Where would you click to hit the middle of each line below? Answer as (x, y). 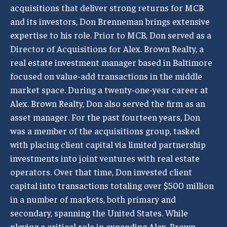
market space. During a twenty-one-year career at (109, 89)
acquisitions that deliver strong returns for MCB (107, 7)
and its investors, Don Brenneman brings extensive (110, 21)
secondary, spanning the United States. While (99, 213)
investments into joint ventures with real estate (105, 158)
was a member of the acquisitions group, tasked (105, 130)
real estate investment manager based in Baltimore (111, 62)
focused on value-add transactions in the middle (106, 76)
